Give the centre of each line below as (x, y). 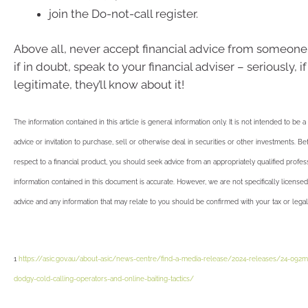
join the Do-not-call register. (123, 13)
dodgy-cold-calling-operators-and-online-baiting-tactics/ (104, 279)
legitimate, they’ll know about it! (99, 85)
